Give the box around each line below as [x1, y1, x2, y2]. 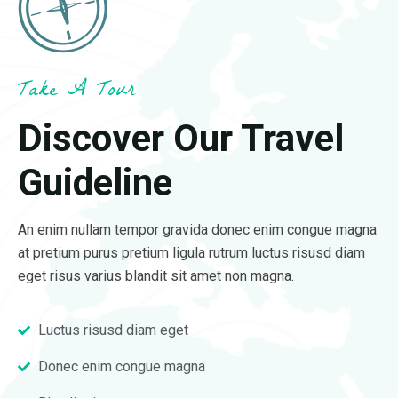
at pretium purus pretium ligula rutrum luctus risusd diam [18, 243, 365, 261]
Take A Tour [18, 71, 134, 112]
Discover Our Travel [18, 115, 344, 160]
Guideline [18, 160, 172, 204]
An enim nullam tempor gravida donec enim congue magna [18, 220, 377, 238]
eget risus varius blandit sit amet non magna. [18, 267, 294, 284]
